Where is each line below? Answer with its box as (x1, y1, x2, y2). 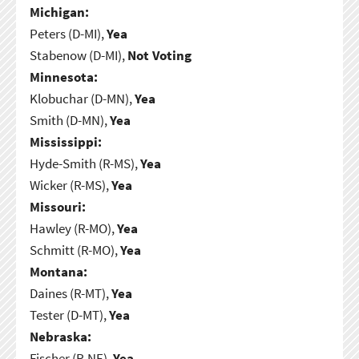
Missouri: (29, 197, 86, 216)
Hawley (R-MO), (29, 219, 117, 237)
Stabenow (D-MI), (29, 46, 127, 64)
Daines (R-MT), (29, 284, 111, 302)
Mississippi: (29, 132, 102, 151)
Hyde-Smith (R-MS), (29, 154, 140, 172)
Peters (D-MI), (29, 24, 107, 42)
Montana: (29, 262, 87, 280)
